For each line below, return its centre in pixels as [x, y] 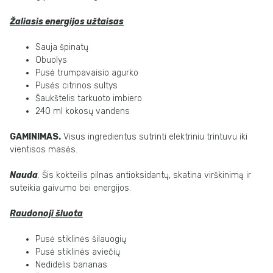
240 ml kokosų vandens [83, 111]
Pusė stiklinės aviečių [78, 252]
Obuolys [51, 60]
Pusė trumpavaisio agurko [87, 73]
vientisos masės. [44, 150]
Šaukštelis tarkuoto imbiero [89, 98]
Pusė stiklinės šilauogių [81, 239]
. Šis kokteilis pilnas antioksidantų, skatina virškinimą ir [144, 175]
